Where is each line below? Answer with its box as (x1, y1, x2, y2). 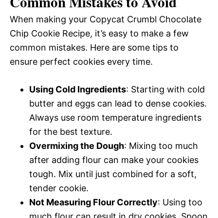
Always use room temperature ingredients (29, 112, 201, 123)
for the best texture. (29, 126, 112, 137)
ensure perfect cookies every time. (10, 56, 153, 67)
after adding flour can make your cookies (29, 154, 199, 165)
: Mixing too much (124, 140, 198, 151)
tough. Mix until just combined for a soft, (29, 168, 197, 179)
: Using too (158, 197, 202, 207)
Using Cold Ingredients (29, 84, 126, 94)
